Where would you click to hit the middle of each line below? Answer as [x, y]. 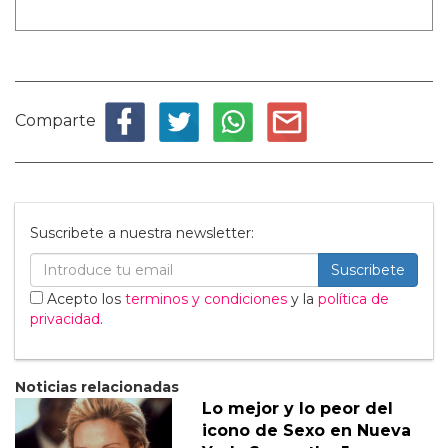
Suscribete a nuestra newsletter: [142, 232]
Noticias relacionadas [97, 386]
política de [353, 298]
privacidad [65, 318]
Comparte [55, 120]
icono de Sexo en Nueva [306, 430]
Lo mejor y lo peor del [297, 408]
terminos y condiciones [206, 298]
